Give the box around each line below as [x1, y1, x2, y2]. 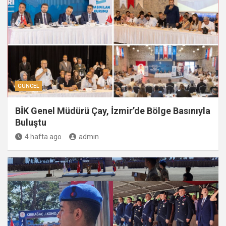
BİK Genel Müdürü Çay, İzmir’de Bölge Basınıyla [15, 105, 210, 116]
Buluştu [15, 117, 46, 128]
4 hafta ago [25, 133, 62, 141]
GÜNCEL [18, 83, 39, 89]
